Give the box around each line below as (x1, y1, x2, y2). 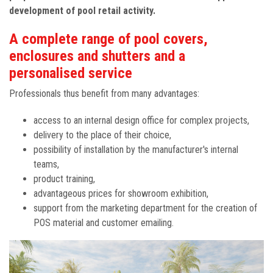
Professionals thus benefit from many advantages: (9, 87, 199, 99)
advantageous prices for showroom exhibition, (34, 187, 208, 199)
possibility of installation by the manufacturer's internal (34, 143, 238, 155)
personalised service (9, 64, 132, 82)
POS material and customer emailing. (34, 216, 174, 229)
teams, (34, 158, 59, 170)
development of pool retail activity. (9, 4, 158, 16)
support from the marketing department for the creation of (34, 202, 257, 214)
